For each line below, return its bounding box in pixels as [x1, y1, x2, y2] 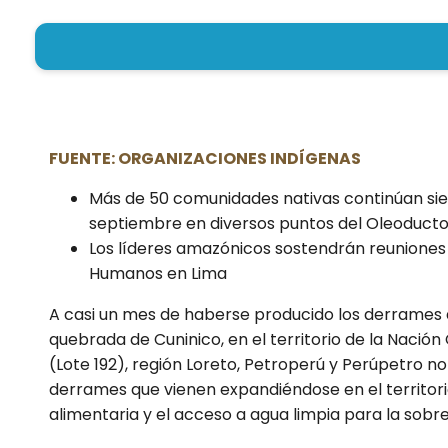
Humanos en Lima [89, 262, 228, 285]
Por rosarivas [76, 59, 180, 83]
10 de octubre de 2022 [184, 59, 357, 83]
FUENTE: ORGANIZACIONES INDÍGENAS [49, 147, 368, 171]
